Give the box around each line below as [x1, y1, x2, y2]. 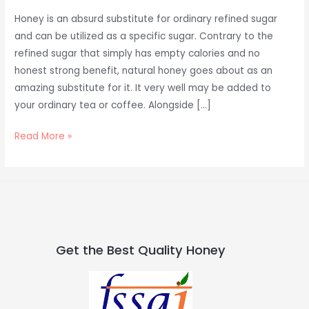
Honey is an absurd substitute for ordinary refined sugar [14, 12, 278, 26]
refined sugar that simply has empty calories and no [14, 46, 261, 60]
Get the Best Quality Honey [56, 241, 226, 259]
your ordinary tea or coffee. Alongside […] [14, 98, 212, 112]
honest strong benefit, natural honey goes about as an [14, 63, 273, 77]
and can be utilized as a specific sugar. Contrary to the [14, 29, 274, 43]
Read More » [14, 130, 72, 143]
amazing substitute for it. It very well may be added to [14, 81, 272, 94]
